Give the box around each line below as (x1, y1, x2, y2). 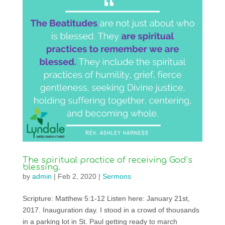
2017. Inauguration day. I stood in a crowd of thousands (22, 205, 199, 214)
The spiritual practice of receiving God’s (22, 155, 192, 165)
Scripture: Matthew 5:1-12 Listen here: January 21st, (22, 194, 190, 202)
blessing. (22, 162, 60, 172)
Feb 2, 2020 (57, 172, 96, 180)
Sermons (102, 172, 131, 180)
